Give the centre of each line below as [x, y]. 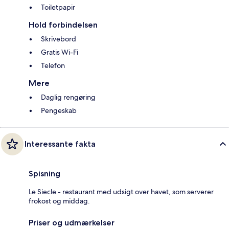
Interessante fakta [60, 144]
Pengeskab [59, 110]
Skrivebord [59, 39]
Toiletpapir [58, 7]
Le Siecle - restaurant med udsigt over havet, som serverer [121, 191]
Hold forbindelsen [63, 25]
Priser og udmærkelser [72, 222]
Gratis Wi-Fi [60, 52]
